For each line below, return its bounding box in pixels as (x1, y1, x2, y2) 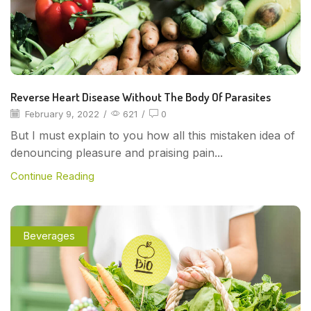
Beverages (22, 230, 75, 243)
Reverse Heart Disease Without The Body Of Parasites (10, 90, 271, 105)
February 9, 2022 (22, 108, 99, 120)
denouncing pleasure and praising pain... (10, 146, 223, 160)
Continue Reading (10, 170, 94, 183)
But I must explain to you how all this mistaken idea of (10, 128, 295, 143)
